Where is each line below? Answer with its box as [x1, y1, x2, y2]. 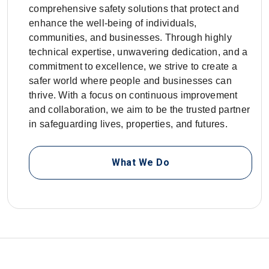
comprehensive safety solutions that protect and [29, 4, 240, 14]
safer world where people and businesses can [29, 76, 232, 86]
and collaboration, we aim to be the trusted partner [29, 104, 250, 115]
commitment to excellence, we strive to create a [29, 61, 238, 72]
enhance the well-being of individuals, [29, 18, 197, 29]
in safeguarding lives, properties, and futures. [29, 119, 228, 130]
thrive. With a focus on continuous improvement [29, 90, 238, 101]
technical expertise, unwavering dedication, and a [29, 47, 248, 58]
